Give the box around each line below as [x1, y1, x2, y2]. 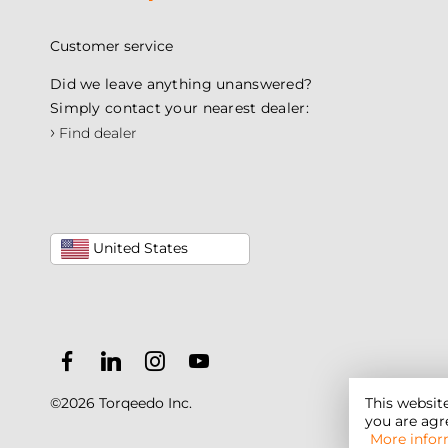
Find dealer [55, 124, 137, 142]
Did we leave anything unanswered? [50, 75, 313, 93]
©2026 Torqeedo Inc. [50, 393, 192, 412]
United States [89, 239, 188, 258]
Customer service [50, 36, 173, 55]
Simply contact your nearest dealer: [50, 99, 309, 117]
